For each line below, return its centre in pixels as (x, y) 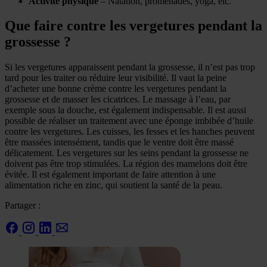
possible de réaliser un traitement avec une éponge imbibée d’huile (129, 121)
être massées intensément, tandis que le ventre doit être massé (119, 142)
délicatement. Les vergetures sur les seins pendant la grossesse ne (127, 153)
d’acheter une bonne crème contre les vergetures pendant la (116, 89)
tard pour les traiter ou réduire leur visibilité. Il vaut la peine (116, 78)
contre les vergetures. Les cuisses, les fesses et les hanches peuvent (130, 132)
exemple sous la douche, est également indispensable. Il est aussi (125, 110)
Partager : (23, 206)
